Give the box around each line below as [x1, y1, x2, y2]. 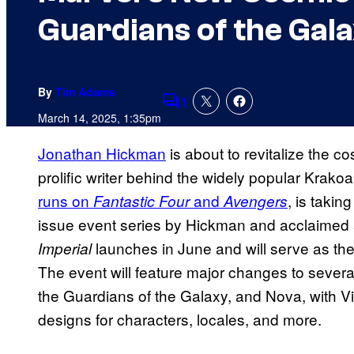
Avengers [224, 190, 288, 212]
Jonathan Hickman [38, 142, 166, 164]
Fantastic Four [93, 190, 190, 212]
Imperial [38, 238, 92, 259]
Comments [160, 100, 235, 122]
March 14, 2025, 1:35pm [38, 110, 161, 126]
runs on [38, 190, 93, 212]
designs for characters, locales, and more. [38, 308, 322, 330]
